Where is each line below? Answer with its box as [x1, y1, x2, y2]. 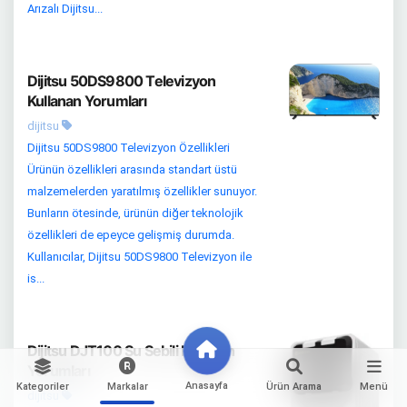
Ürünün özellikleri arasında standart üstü [27, 163, 237, 177]
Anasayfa [185, 380, 229, 392]
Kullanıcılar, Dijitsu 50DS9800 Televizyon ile [27, 250, 252, 264]
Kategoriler [15, 381, 69, 392]
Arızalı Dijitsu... [27, 2, 103, 16]
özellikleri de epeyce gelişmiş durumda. [27, 228, 234, 243]
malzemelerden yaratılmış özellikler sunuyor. [27, 184, 257, 199]
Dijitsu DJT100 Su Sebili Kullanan [27, 342, 235, 361]
